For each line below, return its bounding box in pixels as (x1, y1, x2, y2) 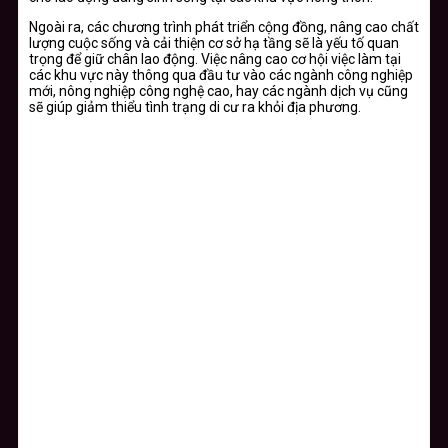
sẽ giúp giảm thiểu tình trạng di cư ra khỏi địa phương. (29, 99, 361, 116)
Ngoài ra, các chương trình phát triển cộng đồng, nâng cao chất (29, 19, 419, 36)
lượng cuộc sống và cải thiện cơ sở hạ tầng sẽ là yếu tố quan (29, 35, 399, 52)
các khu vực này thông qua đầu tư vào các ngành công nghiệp (29, 67, 413, 84)
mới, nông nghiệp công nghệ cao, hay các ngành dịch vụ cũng (29, 83, 408, 100)
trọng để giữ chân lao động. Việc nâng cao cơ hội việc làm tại (29, 51, 401, 68)
